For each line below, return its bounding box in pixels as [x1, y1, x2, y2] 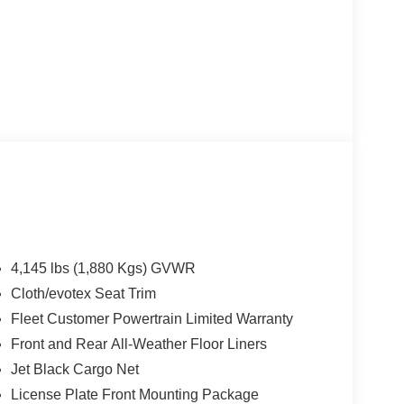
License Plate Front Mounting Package [10, 386, 259, 402]
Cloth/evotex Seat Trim [10, 285, 156, 301]
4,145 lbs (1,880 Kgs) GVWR [10, 260, 196, 276]
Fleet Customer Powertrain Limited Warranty [10, 310, 293, 326]
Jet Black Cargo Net [10, 361, 139, 377]
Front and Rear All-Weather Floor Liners [10, 335, 267, 352]
